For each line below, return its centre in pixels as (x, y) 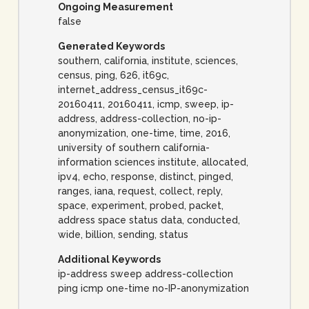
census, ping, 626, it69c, (113, 76)
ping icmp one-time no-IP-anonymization (153, 289)
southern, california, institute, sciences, (148, 61)
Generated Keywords (111, 47)
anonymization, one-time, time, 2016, (144, 133)
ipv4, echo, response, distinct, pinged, (146, 177)
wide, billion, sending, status (123, 235)
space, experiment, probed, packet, (141, 206)
